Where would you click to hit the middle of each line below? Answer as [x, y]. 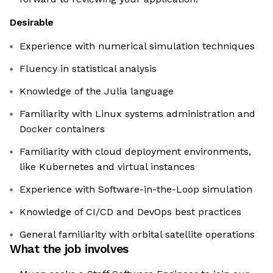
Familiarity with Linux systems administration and [137, 114]
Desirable [32, 23]
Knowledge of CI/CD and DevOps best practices [130, 212]
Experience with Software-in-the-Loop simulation [136, 190]
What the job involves [69, 249]
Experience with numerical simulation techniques [137, 46]
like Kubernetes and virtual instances [107, 167]
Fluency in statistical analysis [88, 69]
